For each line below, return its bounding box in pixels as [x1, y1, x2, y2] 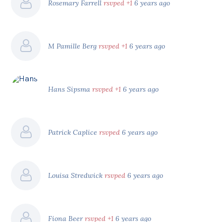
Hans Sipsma [48, 84, 93, 94]
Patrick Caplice [48, 127, 100, 137]
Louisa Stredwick [48, 170, 105, 180]
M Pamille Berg [48, 41, 99, 51]
